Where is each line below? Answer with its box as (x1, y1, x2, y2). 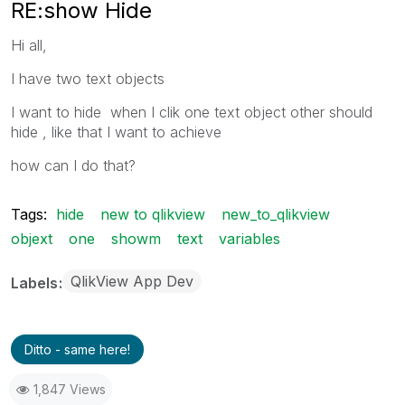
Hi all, (11, 35, 47, 54)
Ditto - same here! (24, 341, 130, 357)
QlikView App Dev (71, 271, 193, 290)
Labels (11, 273, 61, 292)
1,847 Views (33, 381, 106, 397)
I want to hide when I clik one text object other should (11, 102, 372, 121)
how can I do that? (11, 155, 136, 174)
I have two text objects (11, 69, 165, 88)
